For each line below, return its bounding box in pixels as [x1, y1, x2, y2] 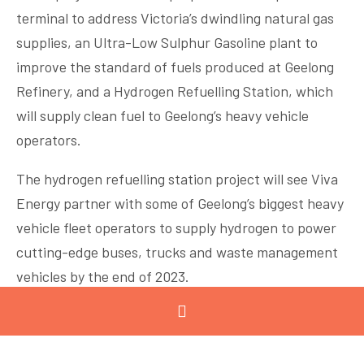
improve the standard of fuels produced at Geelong [16, 58, 334, 76]
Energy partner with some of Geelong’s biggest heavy [16, 194, 344, 212]
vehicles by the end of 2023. [16, 267, 189, 285]
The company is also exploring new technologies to [16, 306, 329, 324]
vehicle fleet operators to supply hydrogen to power [16, 219, 336, 236]
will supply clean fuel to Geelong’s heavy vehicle [16, 106, 309, 124]
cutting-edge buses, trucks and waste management [16, 243, 338, 261]
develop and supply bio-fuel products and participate [16, 331, 348, 349]
